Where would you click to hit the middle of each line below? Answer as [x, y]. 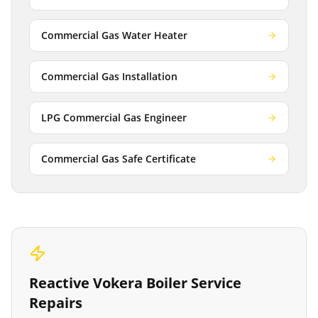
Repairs [56, 303]
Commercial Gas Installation [109, 76]
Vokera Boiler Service [167, 283]
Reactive [61, 283]
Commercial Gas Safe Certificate [119, 159]
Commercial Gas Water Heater [114, 35]
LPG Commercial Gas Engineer [114, 117]
